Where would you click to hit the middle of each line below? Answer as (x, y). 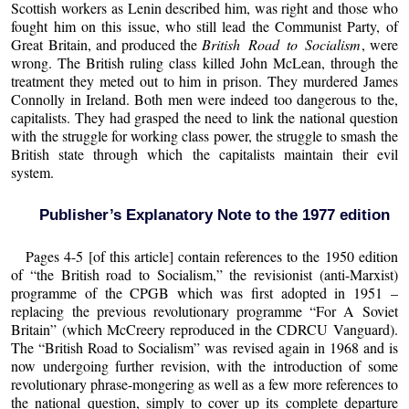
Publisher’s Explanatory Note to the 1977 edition (214, 214)
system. (33, 172)
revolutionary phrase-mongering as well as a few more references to (204, 383)
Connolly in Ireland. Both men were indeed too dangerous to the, (204, 99)
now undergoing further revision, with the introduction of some (204, 365)
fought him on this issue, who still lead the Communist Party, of (204, 26)
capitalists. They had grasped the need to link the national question (204, 117)
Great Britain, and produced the (107, 44)
